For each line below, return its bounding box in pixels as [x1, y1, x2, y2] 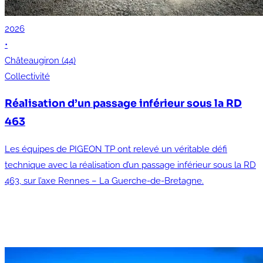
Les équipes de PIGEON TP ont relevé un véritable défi [5, 144, 227, 154]
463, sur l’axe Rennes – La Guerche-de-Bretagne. [5, 176, 204, 186]
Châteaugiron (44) [5, 55, 76, 66]
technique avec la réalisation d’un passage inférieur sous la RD [5, 160, 256, 170]
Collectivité [5, 70, 50, 82]
